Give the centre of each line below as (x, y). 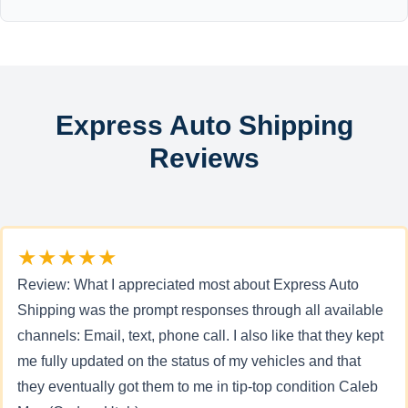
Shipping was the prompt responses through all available (200, 310)
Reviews (204, 158)
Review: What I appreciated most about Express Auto (188, 285)
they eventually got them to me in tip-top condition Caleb (198, 387)
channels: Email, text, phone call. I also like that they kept (200, 336)
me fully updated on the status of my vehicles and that (189, 361)
